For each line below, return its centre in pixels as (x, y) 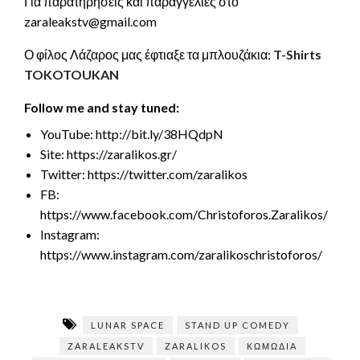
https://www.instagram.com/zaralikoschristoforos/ (181, 254)
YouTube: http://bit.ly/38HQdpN (132, 134)
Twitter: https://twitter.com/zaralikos (144, 174)
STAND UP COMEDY (237, 325)
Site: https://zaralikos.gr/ (108, 154)
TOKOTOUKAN (72, 74)
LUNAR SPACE (127, 325)
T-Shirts (297, 54)
